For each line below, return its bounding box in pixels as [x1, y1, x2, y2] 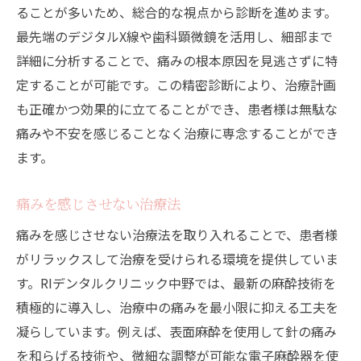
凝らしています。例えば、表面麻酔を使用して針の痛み [16, 322, 337, 342]
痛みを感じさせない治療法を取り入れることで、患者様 [16, 225, 338, 245]
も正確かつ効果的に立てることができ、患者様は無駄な [16, 99, 338, 119]
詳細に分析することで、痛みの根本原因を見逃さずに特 [16, 51, 338, 71]
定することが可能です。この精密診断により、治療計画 [16, 75, 336, 95]
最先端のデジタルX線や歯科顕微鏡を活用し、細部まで [16, 27, 333, 47]
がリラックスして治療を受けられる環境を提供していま [16, 249, 338, 269]
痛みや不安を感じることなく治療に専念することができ [16, 123, 338, 143]
